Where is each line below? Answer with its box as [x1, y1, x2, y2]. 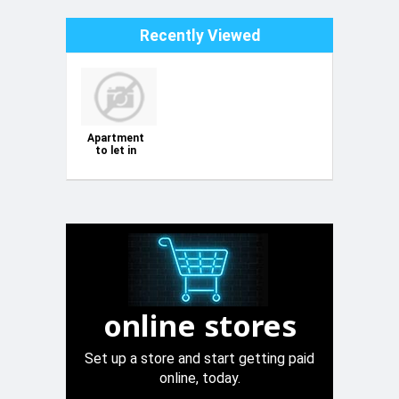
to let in [94, 144, 136, 158]
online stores [102, 305, 297, 346]
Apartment [86, 132, 144, 145]
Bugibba [94, 157, 136, 170]
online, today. [159, 370, 240, 387]
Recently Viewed [139, 26, 260, 45]
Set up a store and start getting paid [85, 350, 314, 368]
